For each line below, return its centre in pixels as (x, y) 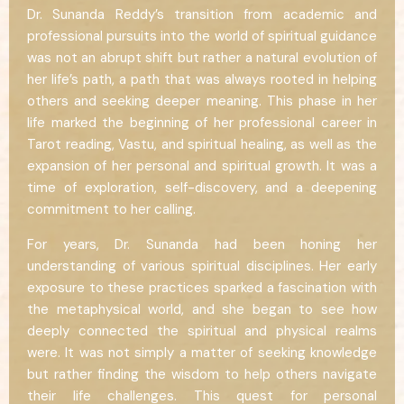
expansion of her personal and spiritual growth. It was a (202, 166)
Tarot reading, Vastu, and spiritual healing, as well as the (202, 145)
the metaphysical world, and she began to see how (202, 310)
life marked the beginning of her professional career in (202, 123)
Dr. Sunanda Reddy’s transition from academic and (202, 15)
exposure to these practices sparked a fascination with (202, 288)
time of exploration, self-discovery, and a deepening (202, 188)
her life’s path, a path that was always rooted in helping (202, 80)
